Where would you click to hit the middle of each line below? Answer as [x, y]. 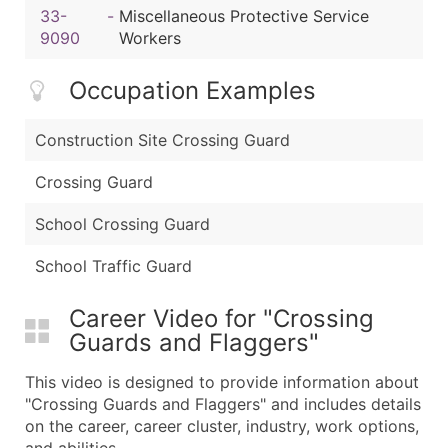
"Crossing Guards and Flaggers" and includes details [223, 404]
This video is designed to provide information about [222, 382]
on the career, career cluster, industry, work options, [222, 426]
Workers [150, 37]
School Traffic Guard [113, 266]
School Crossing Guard [122, 224]
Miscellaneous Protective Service [244, 15]
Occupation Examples [192, 91]
